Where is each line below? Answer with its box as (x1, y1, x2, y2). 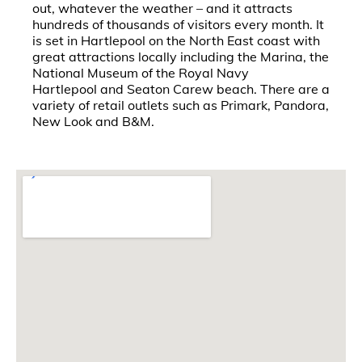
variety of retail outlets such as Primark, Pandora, (32, 97, 329, 113)
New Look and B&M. (32, 113, 154, 129)
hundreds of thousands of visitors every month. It (32, 16, 324, 32)
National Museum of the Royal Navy (32, 65, 249, 81)
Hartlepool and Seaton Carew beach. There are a (32, 81, 330, 97)
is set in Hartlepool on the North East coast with (32, 32, 320, 48)
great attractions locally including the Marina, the (32, 48, 329, 65)
